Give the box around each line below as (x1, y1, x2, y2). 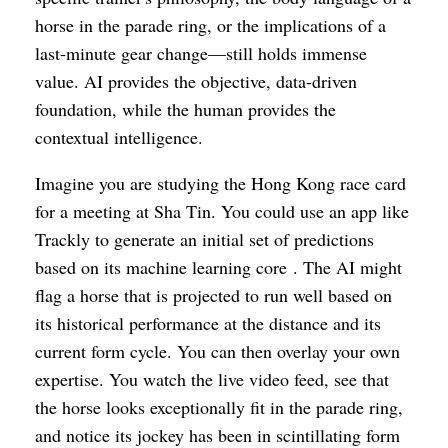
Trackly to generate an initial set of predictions (35, 227, 374, 251)
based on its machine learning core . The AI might (35, 255, 402, 279)
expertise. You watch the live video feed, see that (35, 367, 389, 391)
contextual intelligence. (35, 125, 203, 149)
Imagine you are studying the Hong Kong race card (35, 171, 406, 195)
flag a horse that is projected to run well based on (35, 283, 392, 307)
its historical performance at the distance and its (35, 311, 381, 335)
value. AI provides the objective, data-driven (35, 69, 357, 93)
